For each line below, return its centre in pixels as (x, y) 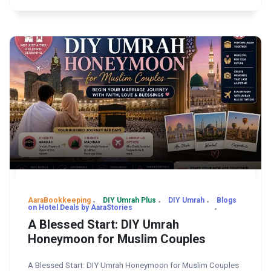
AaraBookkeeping (59, 200)
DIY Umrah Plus (129, 200)
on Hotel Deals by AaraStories (80, 207)
